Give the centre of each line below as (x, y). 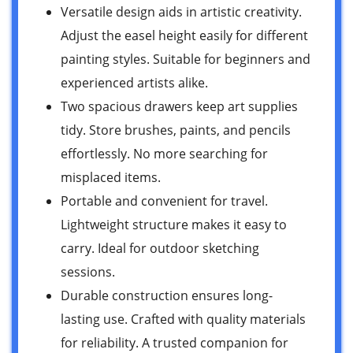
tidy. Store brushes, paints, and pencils (176, 130)
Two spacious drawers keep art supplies (179, 106)
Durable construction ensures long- (167, 295)
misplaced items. (111, 177)
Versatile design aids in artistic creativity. (181, 11)
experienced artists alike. (134, 82)
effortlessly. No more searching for (164, 153)
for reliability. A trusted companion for (175, 342)
